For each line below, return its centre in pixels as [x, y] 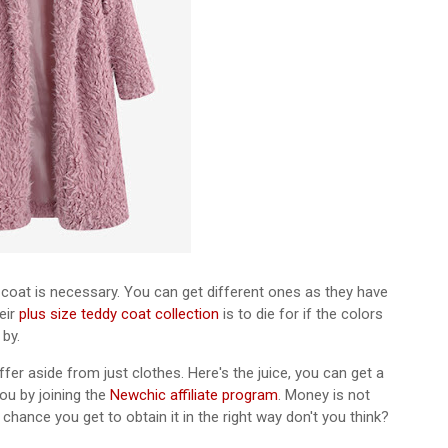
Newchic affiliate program [194, 395]
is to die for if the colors [301, 314]
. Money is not [324, 395]
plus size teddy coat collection [119, 314]
